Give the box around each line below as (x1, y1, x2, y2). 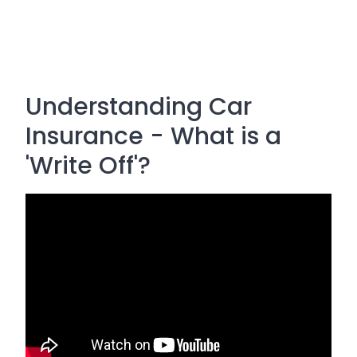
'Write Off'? (25, 149, 151, 182)
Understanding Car (25, 90, 252, 124)
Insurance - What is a (25, 120, 281, 153)
